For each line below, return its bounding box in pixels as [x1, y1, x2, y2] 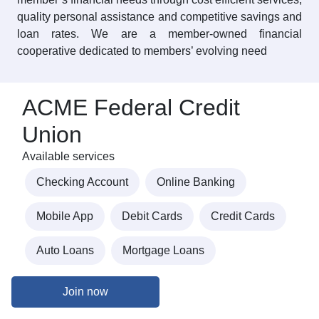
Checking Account [36, 176, 128, 189]
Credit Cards [211, 210, 275, 223]
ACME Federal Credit [22, 95, 240, 121]
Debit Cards [122, 210, 182, 223]
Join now [63, 285, 108, 298]
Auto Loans [36, 244, 94, 257]
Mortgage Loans [122, 244, 204, 257]
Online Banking [157, 176, 235, 189]
